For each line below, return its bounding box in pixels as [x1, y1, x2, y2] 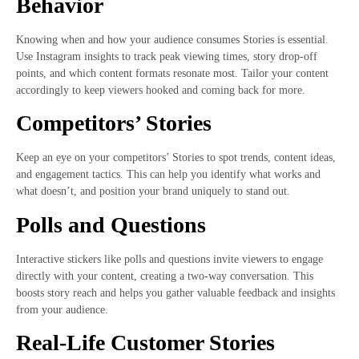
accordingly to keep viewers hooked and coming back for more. [16, 83, 305, 96]
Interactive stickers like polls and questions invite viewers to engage [16, 252, 323, 265]
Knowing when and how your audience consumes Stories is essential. [16, 33, 329, 46]
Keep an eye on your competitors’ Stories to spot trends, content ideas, [16, 151, 336, 164]
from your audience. [16, 303, 108, 316]
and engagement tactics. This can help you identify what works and [16, 168, 321, 181]
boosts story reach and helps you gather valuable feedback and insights [16, 286, 335, 299]
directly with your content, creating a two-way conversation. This [16, 269, 313, 282]
